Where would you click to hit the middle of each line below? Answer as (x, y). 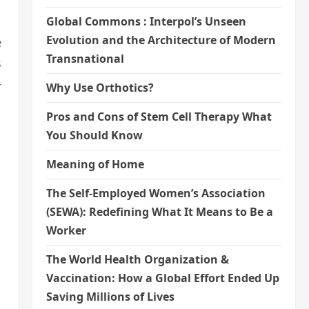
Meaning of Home (95, 164)
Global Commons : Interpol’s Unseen (146, 21)
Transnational (85, 59)
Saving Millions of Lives (110, 297)
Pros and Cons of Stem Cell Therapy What (159, 117)
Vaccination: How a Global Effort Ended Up (162, 278)
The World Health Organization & (137, 259)
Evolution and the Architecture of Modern (161, 40)
